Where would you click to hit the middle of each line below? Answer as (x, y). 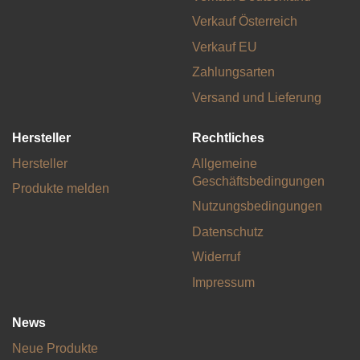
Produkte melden (61, 189)
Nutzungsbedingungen (257, 207)
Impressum (223, 282)
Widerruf (216, 257)
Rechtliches (228, 138)
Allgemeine (225, 163)
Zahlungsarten (233, 72)
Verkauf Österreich (245, 22)
